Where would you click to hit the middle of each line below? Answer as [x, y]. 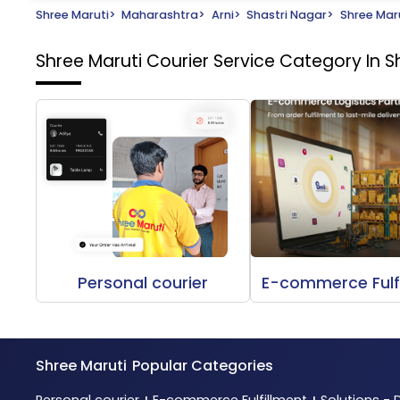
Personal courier [143, 283]
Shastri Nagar [287, 14]
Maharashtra [160, 14]
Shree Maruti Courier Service [158, 62]
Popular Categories [203, 366]
